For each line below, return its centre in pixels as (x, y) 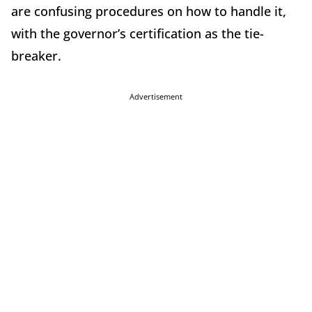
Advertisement (156, 96)
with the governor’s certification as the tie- (138, 33)
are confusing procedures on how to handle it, (149, 11)
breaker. (36, 55)
